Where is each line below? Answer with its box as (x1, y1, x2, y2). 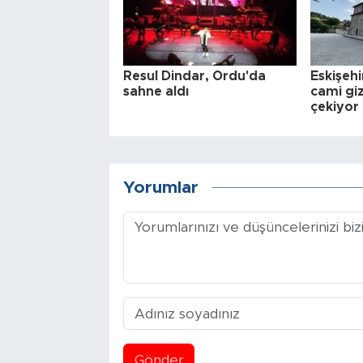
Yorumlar (122, 178, 199, 196)
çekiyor (310, 100, 359, 114)
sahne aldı (122, 85, 189, 99)
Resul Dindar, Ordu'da (122, 70, 266, 83)
